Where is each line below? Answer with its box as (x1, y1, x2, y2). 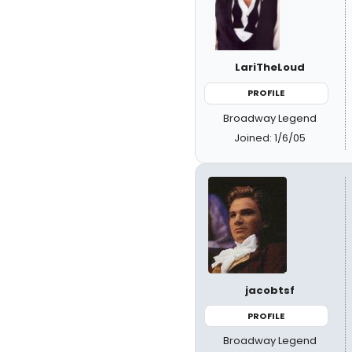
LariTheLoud (235, 60, 306, 75)
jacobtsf (245, 282, 295, 298)
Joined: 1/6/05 (234, 130, 306, 145)
